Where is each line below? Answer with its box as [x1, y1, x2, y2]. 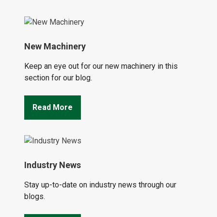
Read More [32, 103, 73, 112]
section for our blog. [24, 73, 92, 83]
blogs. [24, 192, 45, 201]
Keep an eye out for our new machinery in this [24, 62, 178, 71]
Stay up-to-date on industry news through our [24, 180, 176, 190]
